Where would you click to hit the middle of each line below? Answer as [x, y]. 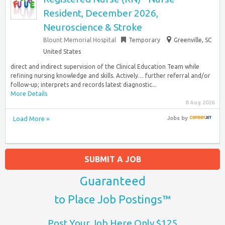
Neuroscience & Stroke [93, 27]
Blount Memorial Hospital [80, 40]
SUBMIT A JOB [113, 159]
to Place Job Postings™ [113, 199]
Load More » [31, 119]
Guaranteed [113, 181]
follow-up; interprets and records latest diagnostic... [84, 85]
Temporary [144, 40]
